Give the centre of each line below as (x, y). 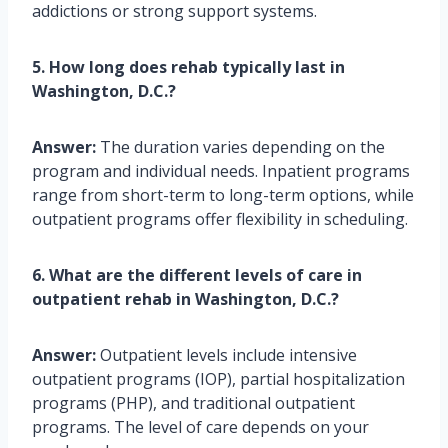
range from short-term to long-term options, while (223, 195)
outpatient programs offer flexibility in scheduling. (220, 219)
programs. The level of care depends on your (200, 427)
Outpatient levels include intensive (226, 355)
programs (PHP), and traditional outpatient (193, 403)
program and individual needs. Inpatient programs (221, 171)
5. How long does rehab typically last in (188, 67)
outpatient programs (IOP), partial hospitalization (218, 379)
